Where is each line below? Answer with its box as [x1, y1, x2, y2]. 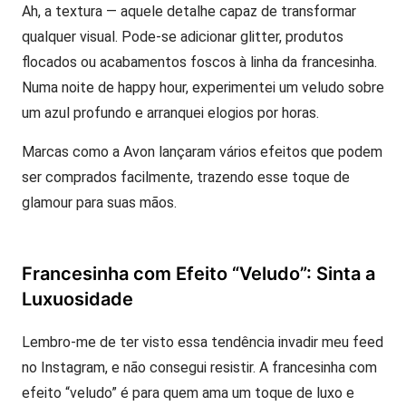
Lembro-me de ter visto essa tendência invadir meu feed [22, 333, 383, 351]
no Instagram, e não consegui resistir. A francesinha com [22, 359, 377, 376]
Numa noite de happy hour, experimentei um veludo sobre [22, 79, 384, 96]
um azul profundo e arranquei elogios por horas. [22, 104, 319, 121]
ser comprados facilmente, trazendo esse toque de [22, 169, 350, 186]
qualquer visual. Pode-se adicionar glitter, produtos [22, 28, 343, 45]
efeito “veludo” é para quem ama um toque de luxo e [22, 384, 354, 401]
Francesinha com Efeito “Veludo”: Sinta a [22, 263, 375, 285]
